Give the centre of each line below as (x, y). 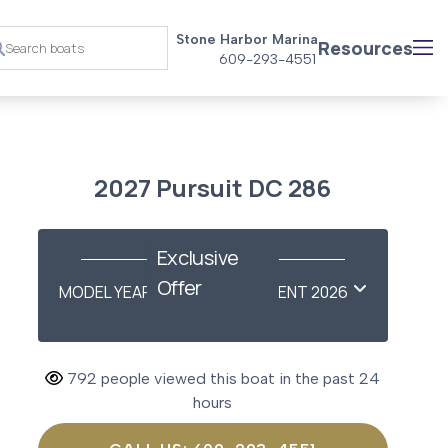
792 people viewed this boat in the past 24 (222, 379)
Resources (365, 47)
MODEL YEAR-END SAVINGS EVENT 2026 (203, 292)
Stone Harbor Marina (247, 40)
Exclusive (197, 258)
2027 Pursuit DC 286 (213, 188)
